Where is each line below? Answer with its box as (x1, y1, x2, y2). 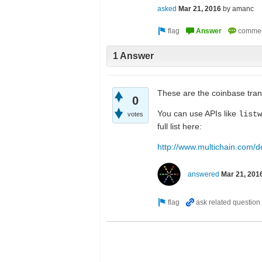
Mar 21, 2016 (178, 5, 221, 13)
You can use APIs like (157, 108, 239, 118)
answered (188, 170, 219, 178)
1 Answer (113, 51, 154, 61)
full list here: (157, 121, 202, 131)
